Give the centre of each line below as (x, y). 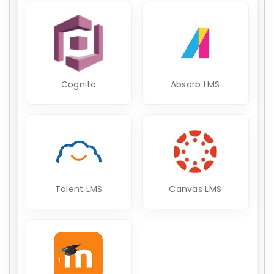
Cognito (79, 84)
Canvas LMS (195, 189)
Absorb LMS (195, 84)
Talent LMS (79, 189)
